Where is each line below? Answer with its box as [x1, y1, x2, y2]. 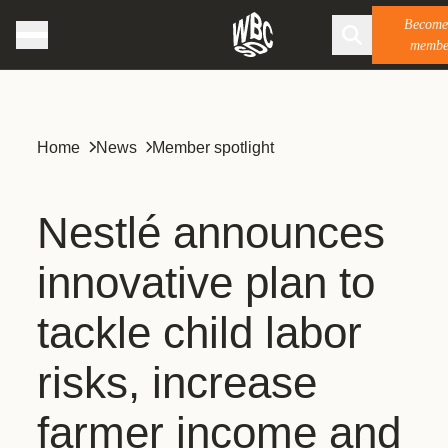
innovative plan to [37, 258, 375, 307]
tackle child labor [37, 308, 362, 357]
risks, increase [37, 358, 317, 407]
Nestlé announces [37, 208, 385, 257]
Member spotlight [152, 139, 274, 156]
